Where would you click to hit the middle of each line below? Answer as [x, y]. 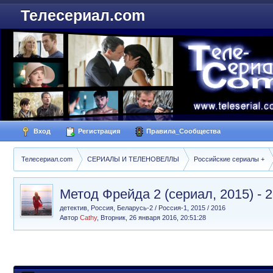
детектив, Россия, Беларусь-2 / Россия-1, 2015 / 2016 [143, 208]
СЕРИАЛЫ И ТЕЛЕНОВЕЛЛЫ [133, 159]
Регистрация [98, 131]
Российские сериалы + [229, 159]
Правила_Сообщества [183, 131]
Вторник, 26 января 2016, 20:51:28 [153, 218]
